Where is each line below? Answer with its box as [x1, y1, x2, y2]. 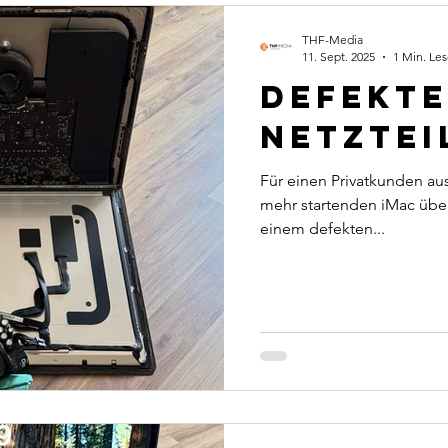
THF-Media [302, 32, 363, 47]
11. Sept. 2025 [302, 49, 375, 64]
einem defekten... [260, 219, 385, 238]
